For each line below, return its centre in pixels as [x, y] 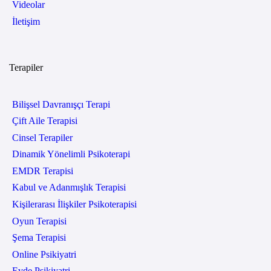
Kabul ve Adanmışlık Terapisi [69, 188]
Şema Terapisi [39, 238]
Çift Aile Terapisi [44, 121]
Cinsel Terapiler [42, 137]
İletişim [26, 21]
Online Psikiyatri [44, 254]
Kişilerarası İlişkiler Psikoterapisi [74, 204]
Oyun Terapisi [39, 221]
